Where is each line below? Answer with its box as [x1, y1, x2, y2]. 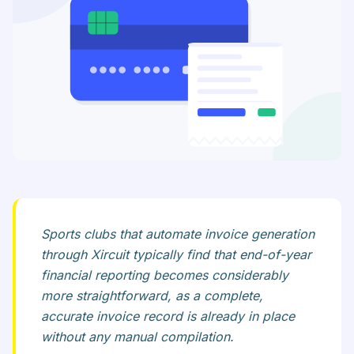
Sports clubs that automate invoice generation [41, 226, 314, 243]
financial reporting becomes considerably [41, 267, 288, 284]
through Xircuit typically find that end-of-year [41, 247, 311, 263]
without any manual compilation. [41, 329, 234, 345]
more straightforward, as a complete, [41, 288, 263, 304]
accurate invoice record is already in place [41, 308, 295, 325]
